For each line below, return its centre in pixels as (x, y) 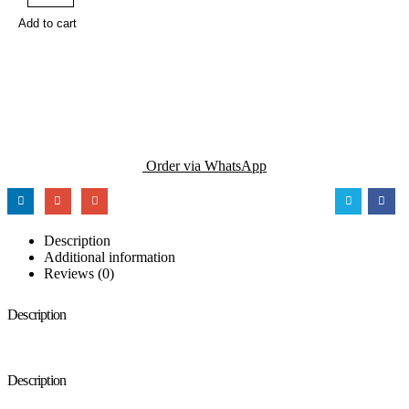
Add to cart (47, 23)
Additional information (110, 257)
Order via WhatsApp (204, 166)
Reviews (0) (79, 273)
